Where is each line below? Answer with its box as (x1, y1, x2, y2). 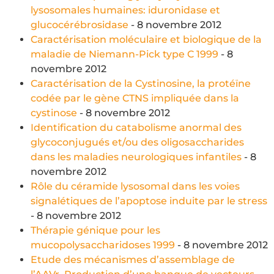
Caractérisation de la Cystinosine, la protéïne (31, 77, 251, 89)
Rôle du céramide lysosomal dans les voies (31, 180, 240, 192)
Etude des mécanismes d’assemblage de (31, 253, 235, 265)
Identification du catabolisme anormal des (31, 121, 242, 133)
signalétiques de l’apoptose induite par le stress (31, 194, 267, 207)
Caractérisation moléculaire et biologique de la (31, 33, 262, 45)
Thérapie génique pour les (31, 224, 160, 236)
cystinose (31, 106, 77, 119)
